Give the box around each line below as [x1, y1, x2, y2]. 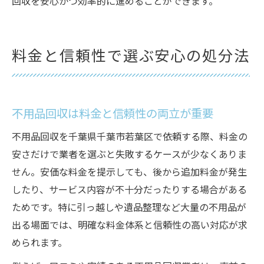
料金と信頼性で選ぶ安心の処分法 [12, 45, 250, 70]
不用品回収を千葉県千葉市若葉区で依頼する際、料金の [12, 130, 247, 146]
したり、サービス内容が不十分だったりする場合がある [12, 183, 247, 199]
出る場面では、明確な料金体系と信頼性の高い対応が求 [12, 218, 247, 235]
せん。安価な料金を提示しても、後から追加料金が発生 [12, 165, 247, 181]
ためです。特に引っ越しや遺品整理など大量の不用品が [12, 200, 246, 217]
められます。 [12, 236, 67, 252]
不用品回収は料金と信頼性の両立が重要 [12, 105, 213, 124]
